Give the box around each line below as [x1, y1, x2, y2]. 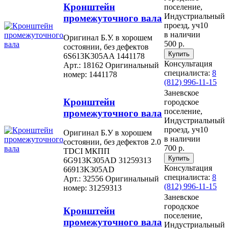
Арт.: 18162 [63, 61, 103, 70]
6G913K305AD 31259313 [63, 156, 151, 165]
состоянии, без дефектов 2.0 [63, 138, 161, 147]
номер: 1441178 [63, 70, 117, 79]
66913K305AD [63, 165, 114, 174]
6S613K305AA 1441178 [63, 52, 145, 61]
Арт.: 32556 [63, 174, 103, 184]
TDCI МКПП [63, 147, 110, 156]
